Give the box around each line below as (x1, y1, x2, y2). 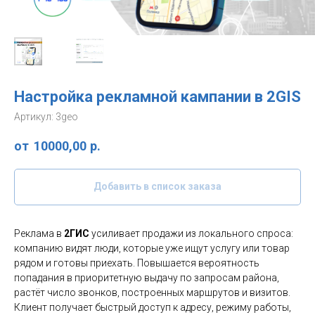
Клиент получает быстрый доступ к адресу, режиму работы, (14, 301, 291, 313)
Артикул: (14, 111, 56, 122)
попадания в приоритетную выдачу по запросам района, (14, 271, 279, 283)
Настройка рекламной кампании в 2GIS (14, 88, 301, 105)
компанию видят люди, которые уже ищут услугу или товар (14, 242, 290, 254)
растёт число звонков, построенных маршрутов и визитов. (14, 286, 290, 298)
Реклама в (14, 227, 64, 239)
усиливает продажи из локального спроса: (89, 227, 293, 239)
